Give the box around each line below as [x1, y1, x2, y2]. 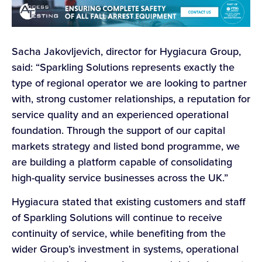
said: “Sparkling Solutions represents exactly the [12, 59, 235, 75]
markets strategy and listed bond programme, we [12, 138, 240, 154]
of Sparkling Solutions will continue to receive [12, 210, 222, 226]
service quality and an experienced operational [12, 106, 229, 122]
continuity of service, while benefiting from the [12, 226, 226, 242]
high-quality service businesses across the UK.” [12, 170, 228, 185]
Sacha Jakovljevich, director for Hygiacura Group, [12, 43, 241, 59]
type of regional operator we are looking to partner [12, 75, 247, 91]
